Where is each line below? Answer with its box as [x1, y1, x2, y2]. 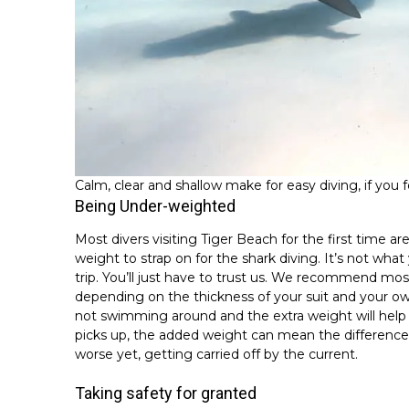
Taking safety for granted [75, 383, 257, 403]
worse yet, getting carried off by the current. [75, 345, 358, 362]
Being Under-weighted [75, 195, 236, 215]
